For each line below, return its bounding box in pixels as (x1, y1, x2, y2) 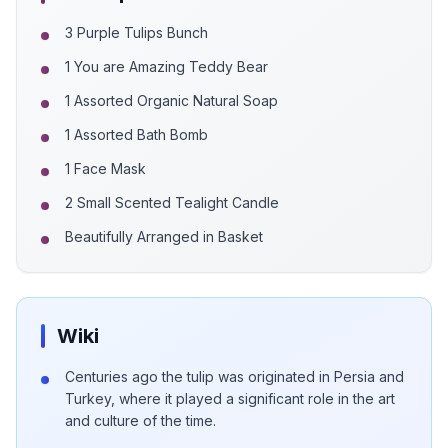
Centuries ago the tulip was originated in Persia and (65, 368, 404, 385)
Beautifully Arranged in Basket (65, 228, 263, 245)
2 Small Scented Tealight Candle (65, 194, 279, 211)
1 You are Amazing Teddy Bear (65, 58, 268, 75)
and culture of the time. (65, 412, 216, 429)
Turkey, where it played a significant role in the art (65, 390, 395, 407)
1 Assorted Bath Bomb (65, 126, 208, 143)
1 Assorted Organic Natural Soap (65, 92, 278, 109)
